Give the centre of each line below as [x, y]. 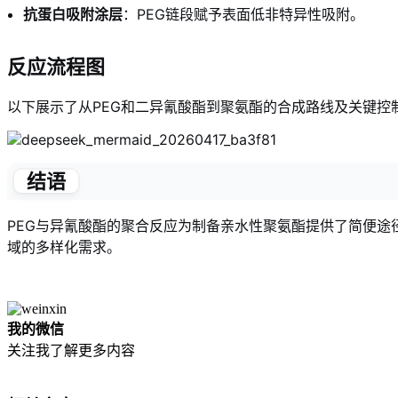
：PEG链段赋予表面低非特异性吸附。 [243, 14]
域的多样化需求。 [64, 247]
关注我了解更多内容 [71, 350]
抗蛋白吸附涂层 [73, 14]
